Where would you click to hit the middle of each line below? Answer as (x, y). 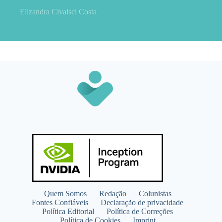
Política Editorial (68, 211)
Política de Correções (140, 211)
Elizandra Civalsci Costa (58, 11)
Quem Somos (65, 194)
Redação (112, 194)
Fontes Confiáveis (60, 202)
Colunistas (155, 194)
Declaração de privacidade (142, 202)
